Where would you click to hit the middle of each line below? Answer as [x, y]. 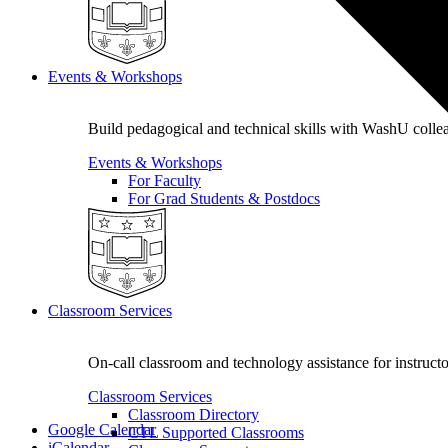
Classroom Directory [193, 415]
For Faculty [164, 181]
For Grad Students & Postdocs [224, 199]
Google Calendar [102, 430]
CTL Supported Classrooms [216, 433]
